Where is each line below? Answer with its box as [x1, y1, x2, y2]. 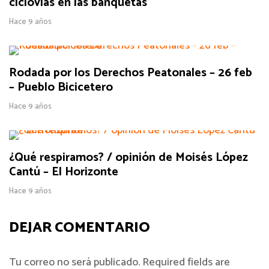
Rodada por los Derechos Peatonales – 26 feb [9, 63, 252, 83]
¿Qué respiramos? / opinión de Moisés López [9, 148, 248, 168]
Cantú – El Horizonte [9, 162, 118, 182]
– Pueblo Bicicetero [9, 77, 113, 97]
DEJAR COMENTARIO [9, 216, 150, 240]
